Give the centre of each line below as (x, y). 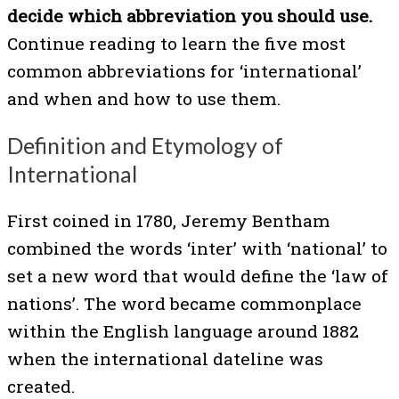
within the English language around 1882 (183, 330)
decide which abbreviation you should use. (190, 16)
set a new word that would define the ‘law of (198, 275)
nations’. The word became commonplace (184, 303)
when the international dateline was (165, 358)
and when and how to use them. (144, 99)
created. (41, 386)
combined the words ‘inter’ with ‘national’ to (197, 248)
